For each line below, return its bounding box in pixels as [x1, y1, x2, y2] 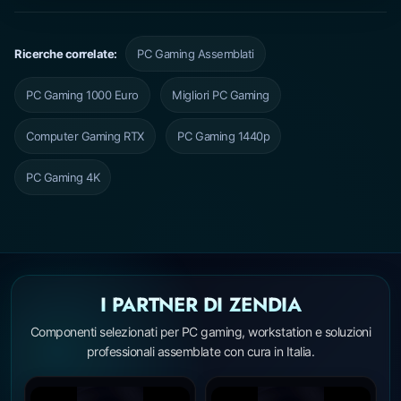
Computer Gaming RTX [26, 128, 144, 143]
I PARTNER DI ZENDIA [99, 289, 302, 319]
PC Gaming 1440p [177, 128, 270, 143]
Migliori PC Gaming [172, 87, 269, 102]
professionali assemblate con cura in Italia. [86, 343, 315, 359]
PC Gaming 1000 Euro [26, 87, 139, 102]
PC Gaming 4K [26, 169, 100, 184]
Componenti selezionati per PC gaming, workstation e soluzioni [30, 323, 371, 339]
